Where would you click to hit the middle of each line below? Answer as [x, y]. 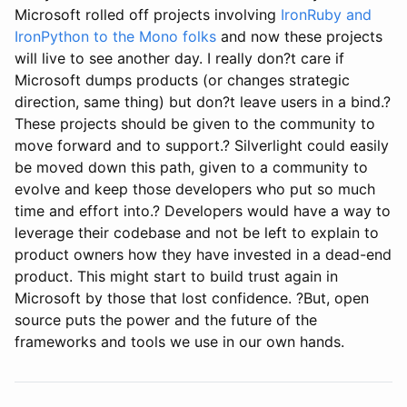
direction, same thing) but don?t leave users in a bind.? [203, 102]
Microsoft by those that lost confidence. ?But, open [192, 298]
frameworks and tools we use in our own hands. [179, 342]
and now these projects [299, 37]
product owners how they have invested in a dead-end [203, 255]
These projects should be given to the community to [195, 124]
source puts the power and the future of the [166, 320]
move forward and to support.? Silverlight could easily [202, 146]
